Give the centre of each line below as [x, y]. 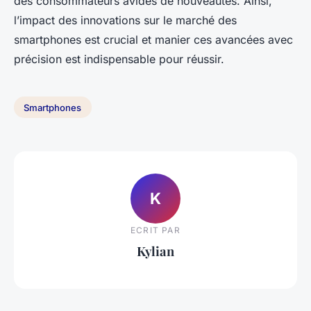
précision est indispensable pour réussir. [119, 59]
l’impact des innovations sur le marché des [125, 20]
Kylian [155, 251]
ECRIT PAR [155, 230]
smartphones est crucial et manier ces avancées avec [153, 39]
